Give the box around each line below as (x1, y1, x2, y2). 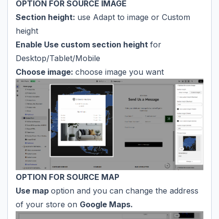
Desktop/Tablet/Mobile (16, 53, 100, 63)
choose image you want (75, 66, 164, 77)
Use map (16, 186, 51, 196)
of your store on (16, 199, 80, 209)
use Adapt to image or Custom (77, 12, 190, 22)
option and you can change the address (51, 186, 198, 196)
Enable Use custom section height (16, 39, 150, 49)
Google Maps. (80, 199, 133, 209)
